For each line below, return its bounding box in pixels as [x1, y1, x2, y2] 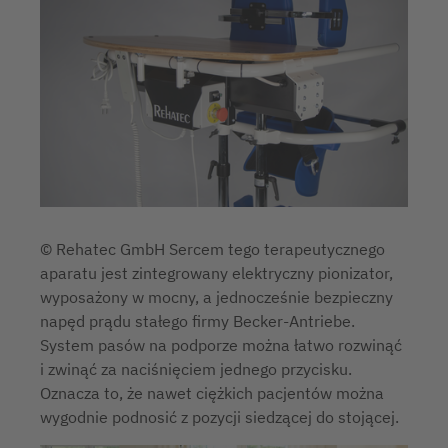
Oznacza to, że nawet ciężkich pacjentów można [40, 383, 384, 404]
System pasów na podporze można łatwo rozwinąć [40, 335, 402, 356]
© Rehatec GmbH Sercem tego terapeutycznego [40, 239, 385, 260]
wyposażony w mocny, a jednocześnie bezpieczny [40, 287, 393, 308]
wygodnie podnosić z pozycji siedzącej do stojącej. [40, 407, 399, 428]
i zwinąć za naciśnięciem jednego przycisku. [40, 359, 352, 380]
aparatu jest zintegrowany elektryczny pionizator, [40, 263, 393, 284]
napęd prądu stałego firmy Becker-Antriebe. [40, 311, 355, 332]
